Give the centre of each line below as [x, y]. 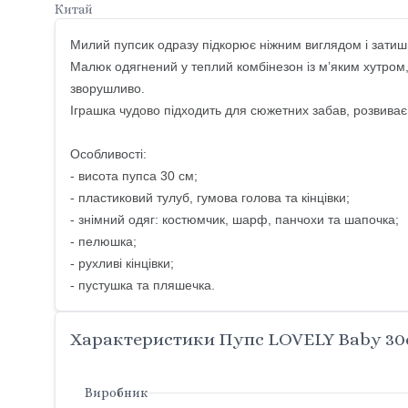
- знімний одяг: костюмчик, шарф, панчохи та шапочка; [235, 220]
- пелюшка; [103, 242]
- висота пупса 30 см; [134, 176]
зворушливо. [109, 89]
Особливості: [108, 154]
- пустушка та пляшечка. [143, 286]
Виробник [117, 393]
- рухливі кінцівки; [122, 264]
